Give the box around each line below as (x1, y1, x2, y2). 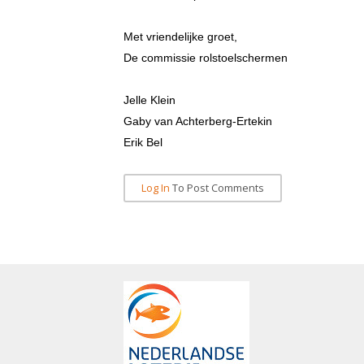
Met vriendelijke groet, (123, 30, 240, 43)
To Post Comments (170, 181, 264, 195)
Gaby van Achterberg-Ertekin (123, 115, 272, 128)
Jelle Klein (123, 93, 175, 106)
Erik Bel (123, 136, 162, 149)
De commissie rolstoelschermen (123, 51, 288, 64)
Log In (141, 181, 170, 195)
